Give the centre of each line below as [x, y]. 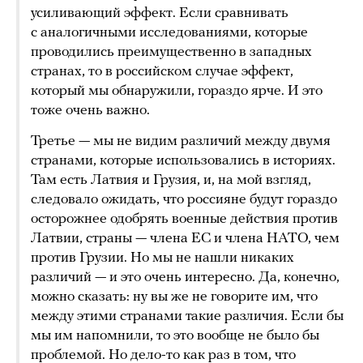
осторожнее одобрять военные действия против [184, 220]
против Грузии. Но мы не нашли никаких [162, 258]
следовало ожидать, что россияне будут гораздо [184, 200]
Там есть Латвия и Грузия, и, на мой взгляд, [171, 181]
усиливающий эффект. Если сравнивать [160, 14]
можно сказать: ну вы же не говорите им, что [174, 297]
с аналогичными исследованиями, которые [169, 33]
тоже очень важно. [90, 111]
